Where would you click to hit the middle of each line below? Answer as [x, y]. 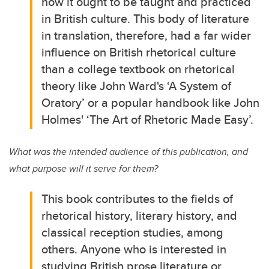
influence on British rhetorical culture [139, 52]
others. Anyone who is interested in [134, 249]
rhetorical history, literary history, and [140, 215]
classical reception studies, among [133, 232]
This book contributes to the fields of [138, 198]
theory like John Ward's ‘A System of [137, 85]
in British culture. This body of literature [146, 18]
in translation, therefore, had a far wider [147, 35]
